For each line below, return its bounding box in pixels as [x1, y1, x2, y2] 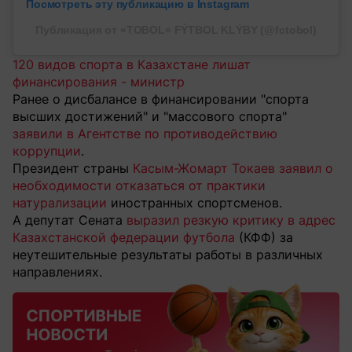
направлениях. [13, 264, 102, 280]
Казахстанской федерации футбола [13, 229, 235, 246]
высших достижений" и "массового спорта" [13, 108, 287, 125]
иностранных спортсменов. [111, 195, 282, 211]
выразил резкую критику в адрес [126, 212, 335, 229]
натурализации [13, 195, 107, 211]
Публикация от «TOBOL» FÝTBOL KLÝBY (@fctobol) [35, 24, 317, 37]
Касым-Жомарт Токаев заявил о [133, 160, 333, 177]
